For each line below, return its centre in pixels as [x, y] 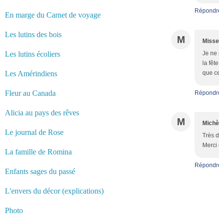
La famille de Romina [38, 152]
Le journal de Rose [34, 132]
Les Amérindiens [31, 74]
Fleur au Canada [30, 93]
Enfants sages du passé [40, 171]
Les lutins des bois [33, 34]
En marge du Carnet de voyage [53, 15]
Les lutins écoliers [33, 54]
